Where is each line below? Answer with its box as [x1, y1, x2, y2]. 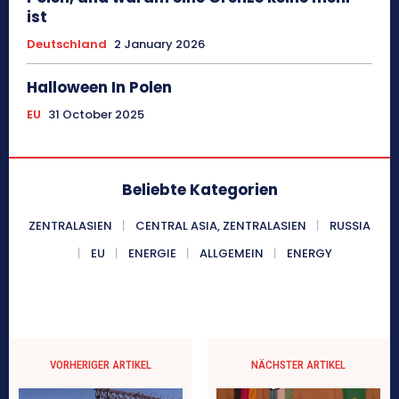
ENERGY [286, 244, 332, 262]
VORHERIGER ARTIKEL [50, 357, 152, 371]
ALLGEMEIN [199, 244, 264, 262]
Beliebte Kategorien [121, 178, 278, 200]
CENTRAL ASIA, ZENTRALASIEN [135, 216, 306, 234]
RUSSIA [330, 216, 370, 234]
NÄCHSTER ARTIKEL [250, 357, 346, 371]
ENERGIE [127, 244, 176, 262]
